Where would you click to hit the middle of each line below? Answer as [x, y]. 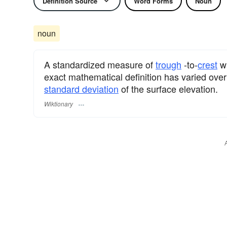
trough [168, 64]
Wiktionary [59, 104]
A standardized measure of [100, 64]
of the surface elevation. [168, 89]
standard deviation [81, 89]
